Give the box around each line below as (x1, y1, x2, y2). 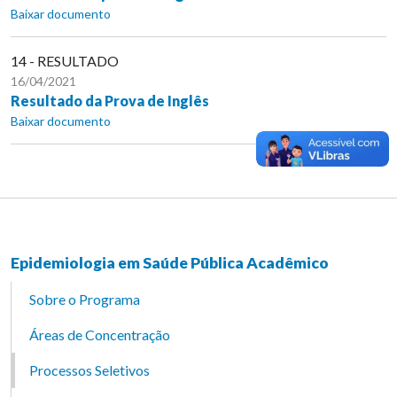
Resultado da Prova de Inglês (11, 91, 209, 109)
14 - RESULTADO (11, 51, 119, 69)
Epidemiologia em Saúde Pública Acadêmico (11, 253, 329, 272)
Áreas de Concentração (29, 325, 170, 343)
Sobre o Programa (29, 290, 140, 307)
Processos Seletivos (29, 361, 150, 378)
